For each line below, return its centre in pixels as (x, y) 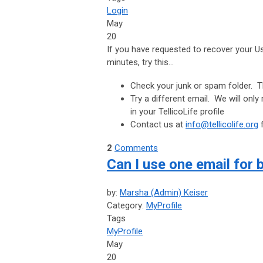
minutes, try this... (141, 63)
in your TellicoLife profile (177, 112)
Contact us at (158, 125)
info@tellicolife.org (222, 125)
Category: (127, 206)
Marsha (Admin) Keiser (164, 193)
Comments (136, 148)
